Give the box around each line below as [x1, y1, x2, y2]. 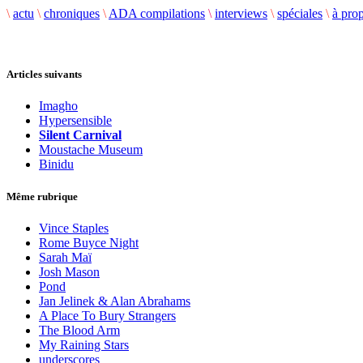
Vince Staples [39, 220, 109, 235]
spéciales [277, 6, 322, 20]
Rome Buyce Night [39, 235, 139, 250]
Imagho [39, 99, 78, 113]
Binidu [39, 157, 74, 172]
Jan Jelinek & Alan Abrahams [39, 293, 190, 308]
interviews [215, 6, 267, 20]
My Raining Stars [39, 337, 129, 352]
